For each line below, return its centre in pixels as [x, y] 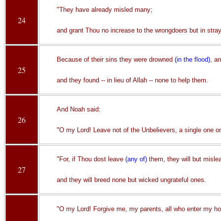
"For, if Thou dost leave [91, 159]
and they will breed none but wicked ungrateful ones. [131, 180]
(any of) [136, 159]
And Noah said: [78, 109]
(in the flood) [192, 59]
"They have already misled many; [104, 10]
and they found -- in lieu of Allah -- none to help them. [132, 80]
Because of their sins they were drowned [115, 59]
